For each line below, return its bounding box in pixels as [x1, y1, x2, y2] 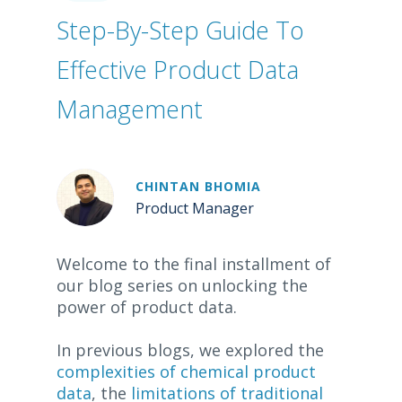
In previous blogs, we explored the [56, 339, 324, 362]
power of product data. [56, 296, 237, 319]
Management [56, 92, 203, 127]
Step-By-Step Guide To [56, 13, 304, 48]
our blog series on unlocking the [56, 275, 308, 297]
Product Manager [135, 198, 254, 219]
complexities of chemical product [56, 361, 316, 383]
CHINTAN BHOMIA [135, 178, 261, 196]
